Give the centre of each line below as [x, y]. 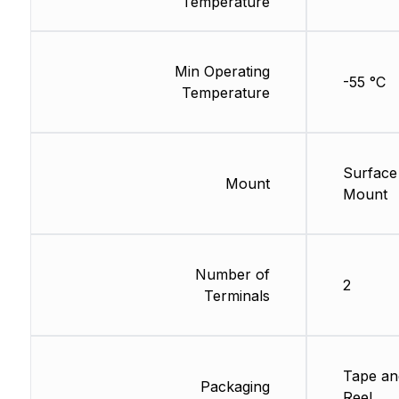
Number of [232, 275]
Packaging [235, 387]
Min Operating [222, 72]
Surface [370, 173]
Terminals [236, 296]
